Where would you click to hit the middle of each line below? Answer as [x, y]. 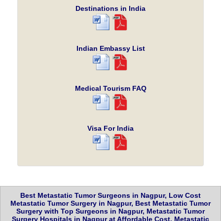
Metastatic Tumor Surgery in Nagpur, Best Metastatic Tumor [110, 203]
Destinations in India [110, 9]
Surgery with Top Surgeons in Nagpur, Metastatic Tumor [110, 211]
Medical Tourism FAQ [110, 89]
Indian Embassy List [110, 49]
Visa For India [110, 129]
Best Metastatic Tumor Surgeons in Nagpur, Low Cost [110, 196]
